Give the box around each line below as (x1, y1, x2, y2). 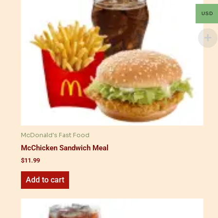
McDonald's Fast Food (21, 131, 90, 140)
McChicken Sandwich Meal (21, 144, 109, 153)
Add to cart (26, 175, 64, 185)
